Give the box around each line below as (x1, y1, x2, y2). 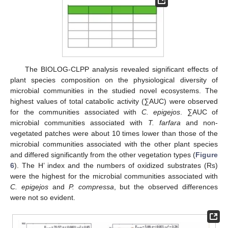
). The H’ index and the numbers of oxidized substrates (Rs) (14, 161, 218, 170)
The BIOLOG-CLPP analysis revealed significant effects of (24, 65, 218, 74)
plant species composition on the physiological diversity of (10, 76, 218, 84)
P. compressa (68, 183, 114, 191)
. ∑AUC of (180, 108, 218, 117)
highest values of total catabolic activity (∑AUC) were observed (10, 97, 218, 106)
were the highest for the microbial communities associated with (10, 172, 218, 181)
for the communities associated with (10, 108, 141, 117)
